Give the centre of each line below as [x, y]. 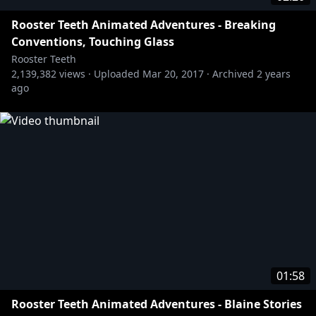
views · [74, 74]
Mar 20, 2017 [173, 74]
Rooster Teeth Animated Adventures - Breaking [144, 25]
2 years [274, 74]
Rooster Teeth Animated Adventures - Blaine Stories [157, 304]
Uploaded [117, 74]
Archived [233, 74]
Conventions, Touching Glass [93, 42]
